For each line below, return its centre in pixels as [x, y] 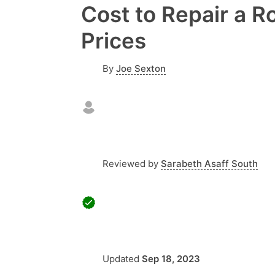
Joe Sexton [141, 68]
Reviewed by [130, 164]
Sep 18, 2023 [171, 259]
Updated [122, 259]
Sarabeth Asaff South [209, 164]
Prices [114, 41]
